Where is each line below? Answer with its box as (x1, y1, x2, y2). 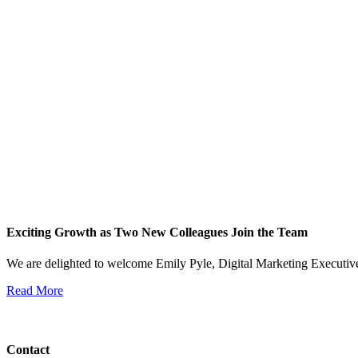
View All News (6, 311, 85, 325)
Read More (6, 284, 63, 298)
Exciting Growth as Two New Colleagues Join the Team (6, 225, 308, 240)
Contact (6, 342, 50, 356)
